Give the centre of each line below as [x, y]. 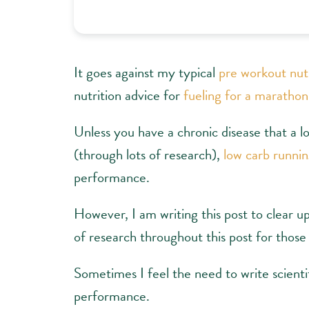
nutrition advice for [129, 95]
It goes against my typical [146, 72]
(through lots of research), [149, 154]
